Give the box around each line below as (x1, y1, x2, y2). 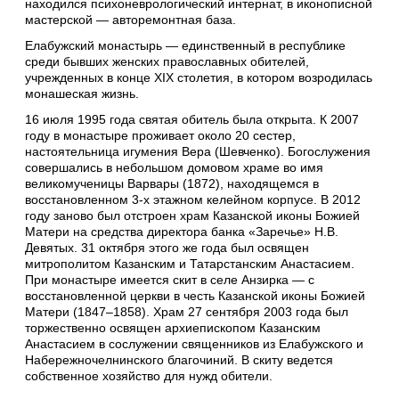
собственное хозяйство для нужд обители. (25, 369, 273, 384)
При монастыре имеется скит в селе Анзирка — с (25, 273, 314, 288)
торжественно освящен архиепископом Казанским (25, 321, 321, 336)
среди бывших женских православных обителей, (25, 54, 309, 69)
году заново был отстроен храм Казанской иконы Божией (25, 208, 360, 224)
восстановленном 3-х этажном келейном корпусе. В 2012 (25, 192, 361, 208)
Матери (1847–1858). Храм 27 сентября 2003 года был (25, 305, 348, 320)
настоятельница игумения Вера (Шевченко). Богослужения (25, 144, 370, 159)
